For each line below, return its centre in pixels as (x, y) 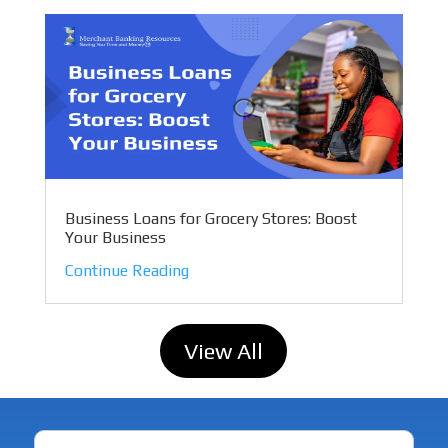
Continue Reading (126, 271)
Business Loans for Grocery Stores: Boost (210, 219)
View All (224, 350)
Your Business (115, 238)
